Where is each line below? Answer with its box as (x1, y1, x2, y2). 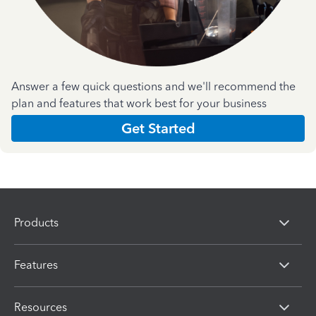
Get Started (121, 119, 195, 137)
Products (14, 216, 59, 229)
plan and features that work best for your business (11, 96, 267, 110)
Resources (14, 300, 67, 314)
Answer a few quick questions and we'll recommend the (11, 79, 296, 93)
